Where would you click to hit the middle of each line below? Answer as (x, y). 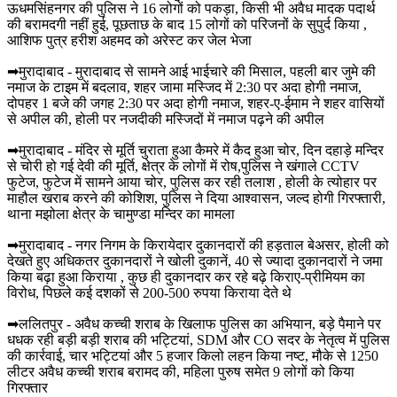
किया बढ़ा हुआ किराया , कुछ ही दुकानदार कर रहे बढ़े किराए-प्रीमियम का (186, 276)
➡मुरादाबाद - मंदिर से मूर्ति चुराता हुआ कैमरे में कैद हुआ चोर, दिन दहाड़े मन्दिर (195, 150)
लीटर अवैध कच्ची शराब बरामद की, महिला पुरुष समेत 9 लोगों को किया (181, 371)
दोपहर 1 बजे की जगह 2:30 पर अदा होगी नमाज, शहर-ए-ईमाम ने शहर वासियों (196, 103)
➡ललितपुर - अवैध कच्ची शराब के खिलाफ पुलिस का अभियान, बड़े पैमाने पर (194, 323)
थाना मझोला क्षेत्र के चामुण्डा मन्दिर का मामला (121, 214)
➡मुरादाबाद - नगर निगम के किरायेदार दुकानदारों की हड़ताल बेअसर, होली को (198, 245)
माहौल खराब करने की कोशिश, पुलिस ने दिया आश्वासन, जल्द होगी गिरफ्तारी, (196, 198)
